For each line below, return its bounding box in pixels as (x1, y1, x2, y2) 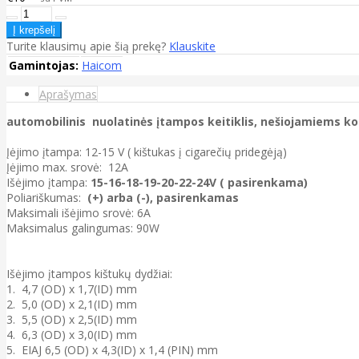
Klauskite (169, 38, 216, 54)
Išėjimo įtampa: (6, 174, 91, 190)
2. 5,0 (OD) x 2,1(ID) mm (6, 296, 137, 312)
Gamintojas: (9, 57, 79, 73)
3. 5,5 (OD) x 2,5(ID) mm (6, 311, 137, 327)
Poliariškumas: (6, 189, 84, 205)
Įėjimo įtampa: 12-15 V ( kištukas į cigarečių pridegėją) (6, 143, 287, 159)
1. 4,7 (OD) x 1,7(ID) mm (6, 280, 137, 296)
